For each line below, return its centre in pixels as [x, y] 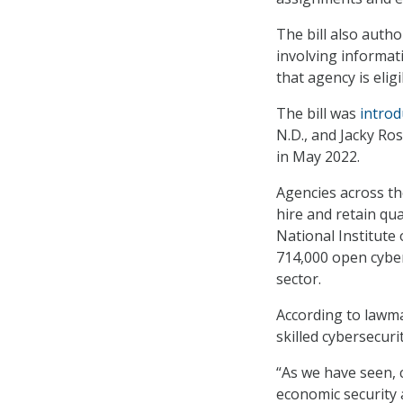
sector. [299, 279]
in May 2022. [318, 157]
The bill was [318, 114]
